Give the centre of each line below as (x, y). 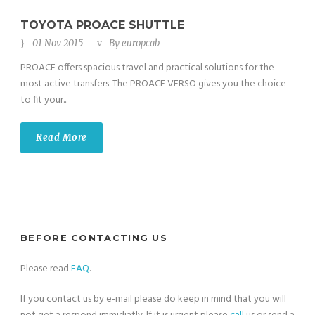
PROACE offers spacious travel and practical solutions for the (147, 68)
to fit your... (44, 101)
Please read (46, 269)
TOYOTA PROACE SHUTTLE (102, 25)
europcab (141, 44)
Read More (62, 138)
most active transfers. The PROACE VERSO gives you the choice (153, 84)
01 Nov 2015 (58, 44)
